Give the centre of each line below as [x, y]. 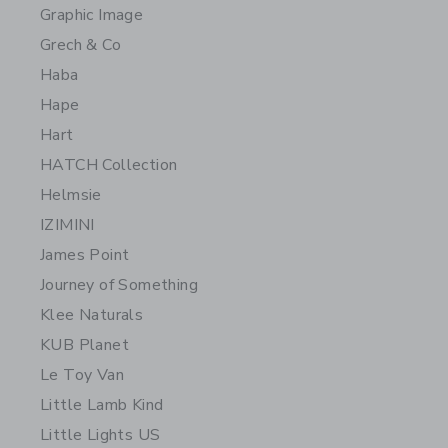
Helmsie [71, 195]
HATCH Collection [109, 165]
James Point [85, 255]
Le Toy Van [82, 375]
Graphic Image [92, 15]
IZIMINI [67, 225]
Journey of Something [119, 285]
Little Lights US [100, 435]
